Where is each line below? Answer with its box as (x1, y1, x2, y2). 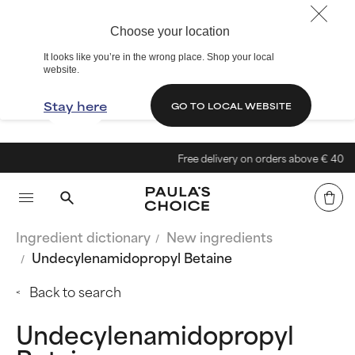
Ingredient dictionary (16, 226, 151, 246)
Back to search (29, 281, 121, 301)
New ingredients (166, 226, 273, 246)
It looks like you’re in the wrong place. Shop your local (44, 52, 274, 63)
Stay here (44, 96, 107, 115)
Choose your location (109, 25, 230, 38)
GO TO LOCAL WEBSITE (170, 98, 292, 112)
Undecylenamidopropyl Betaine (32, 246, 232, 267)
